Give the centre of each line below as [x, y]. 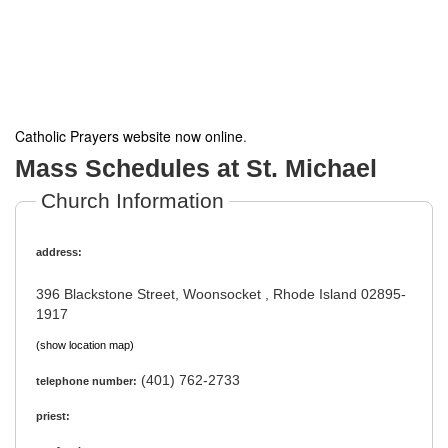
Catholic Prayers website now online [129, 136]
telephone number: [86, 381]
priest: [53, 416]
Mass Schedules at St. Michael [196, 168]
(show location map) [85, 345]
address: [59, 252]
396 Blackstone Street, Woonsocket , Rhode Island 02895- [221, 294]
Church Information [132, 200]
